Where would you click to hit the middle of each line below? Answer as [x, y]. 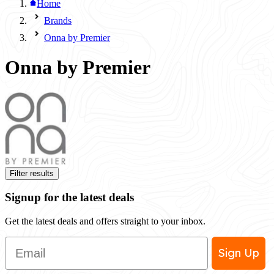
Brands [58, 20]
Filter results [32, 173]
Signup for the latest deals [69, 198]
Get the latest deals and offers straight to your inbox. [105, 221]
